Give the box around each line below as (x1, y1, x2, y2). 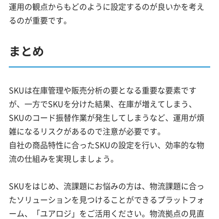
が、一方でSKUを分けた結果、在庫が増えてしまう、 (9, 97, 197, 109)
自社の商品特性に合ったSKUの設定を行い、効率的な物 (9, 138, 205, 151)
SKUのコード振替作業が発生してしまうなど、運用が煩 (9, 111, 205, 123)
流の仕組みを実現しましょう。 (9, 152, 119, 164)
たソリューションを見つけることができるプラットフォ (9, 193, 205, 205)
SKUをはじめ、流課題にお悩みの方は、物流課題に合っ (9, 179, 205, 192)
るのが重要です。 (9, 14, 72, 26)
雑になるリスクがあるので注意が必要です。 (9, 125, 166, 137)
